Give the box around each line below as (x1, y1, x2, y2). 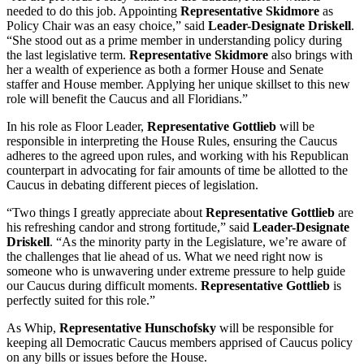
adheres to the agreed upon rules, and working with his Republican (6, 148, 349, 162)
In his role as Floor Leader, (6, 119, 147, 133)
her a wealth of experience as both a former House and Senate (6, 62, 323, 76)
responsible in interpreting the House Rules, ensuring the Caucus (6, 133, 337, 148)
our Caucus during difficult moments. (6, 278, 201, 292)
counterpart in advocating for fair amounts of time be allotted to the (6, 162, 348, 177)
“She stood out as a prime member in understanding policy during (6, 32, 342, 47)
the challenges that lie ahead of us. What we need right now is (6, 249, 323, 263)
